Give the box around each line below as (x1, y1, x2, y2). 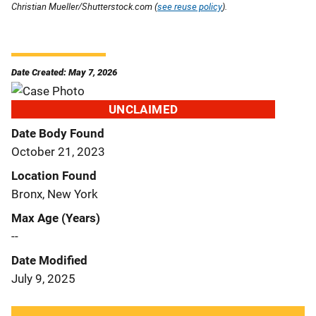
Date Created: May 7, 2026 (11, 66, 117, 78)
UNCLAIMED (108, 102, 178, 116)
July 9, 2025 (11, 271, 75, 286)
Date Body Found (11, 126, 104, 140)
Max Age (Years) (11, 210, 100, 225)
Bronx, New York (11, 186, 98, 201)
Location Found (11, 168, 97, 183)
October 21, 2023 (11, 144, 105, 159)
